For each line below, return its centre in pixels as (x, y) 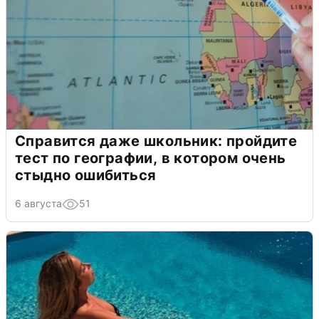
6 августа (38, 204)
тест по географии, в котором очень (151, 158)
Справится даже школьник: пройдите (156, 141)
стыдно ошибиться (86, 176)
